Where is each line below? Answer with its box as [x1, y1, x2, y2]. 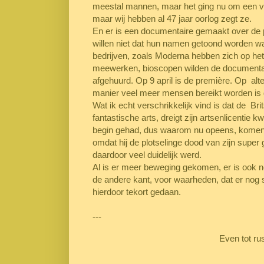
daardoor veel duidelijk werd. [93, 150, 202, 160]
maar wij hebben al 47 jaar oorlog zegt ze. [93, 14, 254, 24]
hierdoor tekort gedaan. [93, 187, 183, 197]
